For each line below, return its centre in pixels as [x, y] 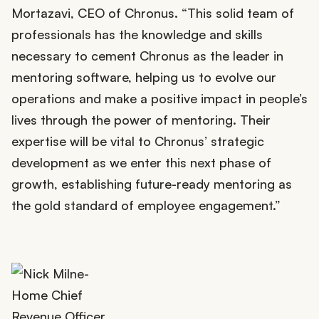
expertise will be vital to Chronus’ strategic [138, 141]
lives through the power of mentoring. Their [141, 120]
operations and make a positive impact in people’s [159, 99]
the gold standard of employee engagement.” [146, 205]
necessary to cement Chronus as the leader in [147, 56]
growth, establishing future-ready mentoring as [152, 184]
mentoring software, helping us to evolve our [144, 77]
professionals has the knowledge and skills [137, 35]
